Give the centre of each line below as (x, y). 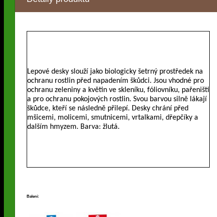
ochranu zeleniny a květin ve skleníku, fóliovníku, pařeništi (118, 90)
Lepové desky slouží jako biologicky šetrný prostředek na (115, 72)
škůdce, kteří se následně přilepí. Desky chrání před (108, 109)
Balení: (33, 197)
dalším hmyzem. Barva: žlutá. (73, 127)
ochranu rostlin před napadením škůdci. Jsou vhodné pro (116, 81)
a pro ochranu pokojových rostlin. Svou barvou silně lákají (117, 100)
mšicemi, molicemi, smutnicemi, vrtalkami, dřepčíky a (113, 118)
